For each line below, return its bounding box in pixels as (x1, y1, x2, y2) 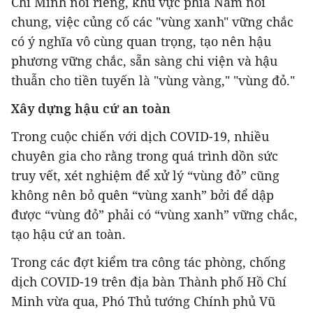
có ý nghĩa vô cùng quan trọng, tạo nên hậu (11, 32, 271, 50)
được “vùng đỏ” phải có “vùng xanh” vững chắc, (11, 205, 298, 223)
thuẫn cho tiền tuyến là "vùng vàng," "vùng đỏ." (11, 71, 295, 89)
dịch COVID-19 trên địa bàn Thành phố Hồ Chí (11, 272, 286, 290)
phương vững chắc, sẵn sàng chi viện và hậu (11, 52, 277, 69)
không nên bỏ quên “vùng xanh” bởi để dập (11, 186, 274, 203)
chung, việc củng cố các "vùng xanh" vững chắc (11, 13, 293, 30)
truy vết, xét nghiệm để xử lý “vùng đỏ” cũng (11, 166, 279, 184)
